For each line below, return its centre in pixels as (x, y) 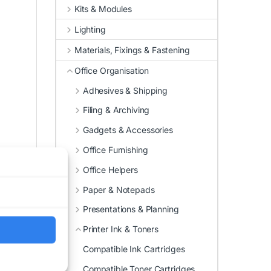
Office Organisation (112, 70)
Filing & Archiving (116, 110)
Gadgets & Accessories (128, 130)
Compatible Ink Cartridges (134, 249)
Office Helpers (110, 169)
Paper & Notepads (119, 189)
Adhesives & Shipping (125, 90)
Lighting (90, 30)
